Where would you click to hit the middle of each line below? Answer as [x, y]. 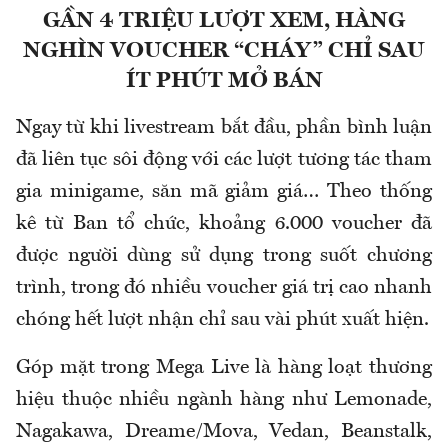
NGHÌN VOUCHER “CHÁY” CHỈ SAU [224, 51]
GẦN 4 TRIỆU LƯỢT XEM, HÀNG [224, 21]
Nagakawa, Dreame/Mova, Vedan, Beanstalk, [224, 432]
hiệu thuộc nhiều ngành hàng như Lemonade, [224, 400]
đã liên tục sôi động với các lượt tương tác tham [224, 160]
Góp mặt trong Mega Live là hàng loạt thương [224, 368]
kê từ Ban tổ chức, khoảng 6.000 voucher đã [224, 224]
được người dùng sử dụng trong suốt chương [224, 256]
